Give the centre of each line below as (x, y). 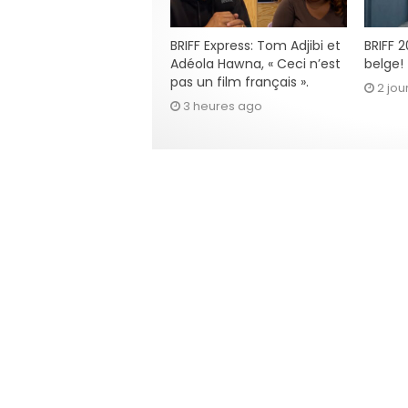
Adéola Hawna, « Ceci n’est (255, 64)
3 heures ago (223, 106)
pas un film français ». (240, 82)
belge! (383, 64)
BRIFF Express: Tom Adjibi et (255, 46)
